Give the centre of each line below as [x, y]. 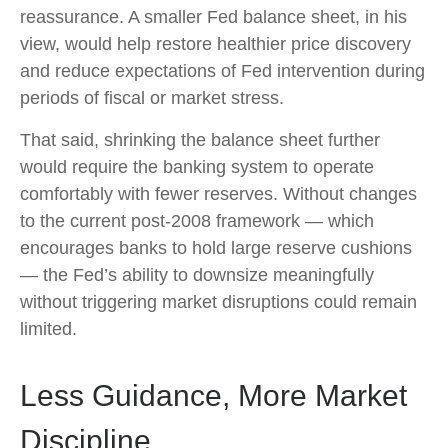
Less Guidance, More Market [213, 395]
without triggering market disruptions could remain [218, 301]
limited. [48, 328]
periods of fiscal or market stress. [152, 97]
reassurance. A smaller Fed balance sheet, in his [213, 16]
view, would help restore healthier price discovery [215, 43]
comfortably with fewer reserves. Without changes [218, 193]
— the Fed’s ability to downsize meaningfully [197, 274]
